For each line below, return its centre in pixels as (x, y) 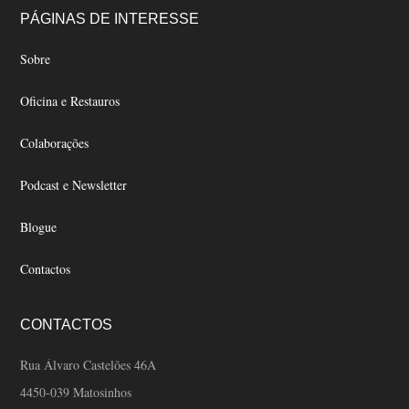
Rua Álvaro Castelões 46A (89, 365)
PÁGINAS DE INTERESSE (110, 19)
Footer (59, 26)
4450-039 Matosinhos (76, 393)
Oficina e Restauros (70, 101)
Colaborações (55, 143)
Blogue (39, 227)
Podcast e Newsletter (74, 185)
